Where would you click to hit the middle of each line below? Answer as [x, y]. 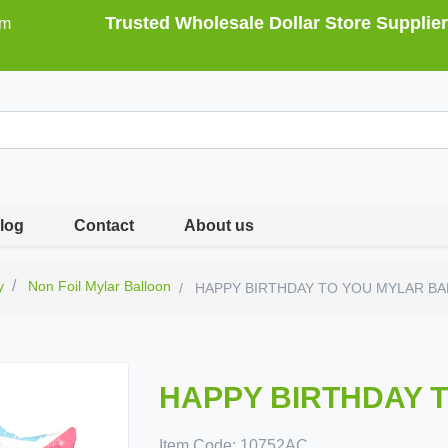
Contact [104, 225]
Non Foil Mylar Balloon [100, 286]
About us [219, 225]
